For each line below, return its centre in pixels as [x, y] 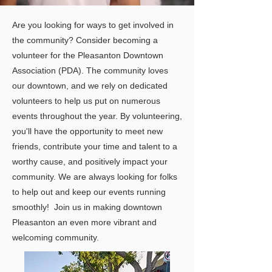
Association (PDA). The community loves [90, 70]
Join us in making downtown [108, 207]
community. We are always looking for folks [95, 177]
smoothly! [33, 207]
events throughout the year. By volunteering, [97, 116]
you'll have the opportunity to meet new [87, 131]
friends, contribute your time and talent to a [95, 146]
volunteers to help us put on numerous [86, 101]
